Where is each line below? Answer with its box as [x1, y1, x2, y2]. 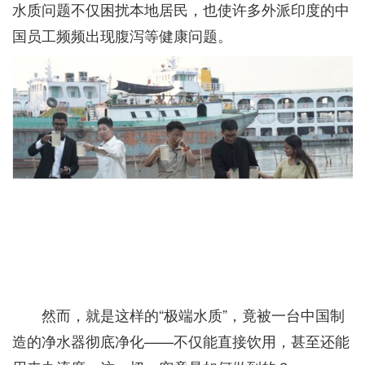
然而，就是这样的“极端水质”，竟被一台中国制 [42, 303, 345, 325]
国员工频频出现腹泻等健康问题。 [12, 24, 232, 46]
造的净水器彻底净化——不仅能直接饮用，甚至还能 [12, 329, 350, 351]
